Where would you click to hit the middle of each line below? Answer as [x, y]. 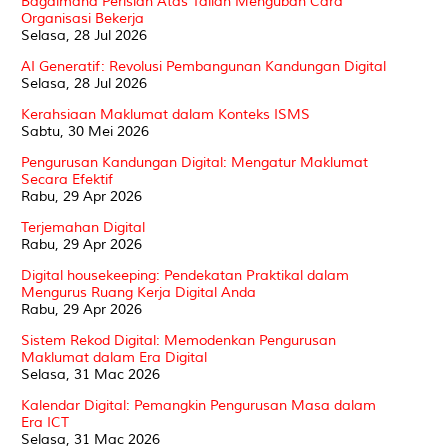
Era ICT [45, 422]
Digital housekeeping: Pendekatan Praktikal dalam [185, 275]
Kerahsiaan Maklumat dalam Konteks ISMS [165, 114]
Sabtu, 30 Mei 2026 [85, 131]
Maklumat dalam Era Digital [114, 357]
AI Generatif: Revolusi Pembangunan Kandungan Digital [203, 66]
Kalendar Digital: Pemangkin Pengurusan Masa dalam [198, 405]
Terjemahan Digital [83, 227]
